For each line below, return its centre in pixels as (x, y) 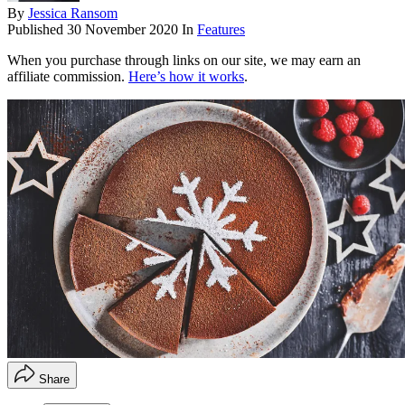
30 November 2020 (122, 30)
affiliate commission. (68, 77)
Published (37, 30)
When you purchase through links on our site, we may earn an (184, 61)
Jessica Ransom (73, 14)
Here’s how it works (186, 77)
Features (221, 30)
